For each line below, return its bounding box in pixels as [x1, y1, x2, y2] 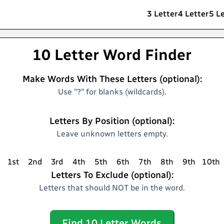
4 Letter [178, 9, 208, 18]
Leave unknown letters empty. [56, 129, 168, 138]
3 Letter [147, 9, 177, 18]
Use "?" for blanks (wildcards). [57, 87, 166, 96]
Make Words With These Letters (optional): [22, 73, 202, 84]
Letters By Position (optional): [49, 115, 174, 126]
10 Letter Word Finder [32, 46, 191, 64]
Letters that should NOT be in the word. [39, 183, 185, 192]
